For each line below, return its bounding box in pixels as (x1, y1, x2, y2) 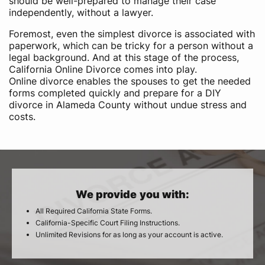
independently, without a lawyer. (9, 7, 153, 18)
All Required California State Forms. (35, 206, 152, 215)
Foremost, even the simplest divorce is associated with (9, 28, 255, 40)
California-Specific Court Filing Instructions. (35, 218, 180, 227)
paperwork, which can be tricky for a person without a (9, 40, 253, 51)
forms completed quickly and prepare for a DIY (9, 87, 221, 99)
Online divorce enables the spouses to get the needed (9, 75, 251, 87)
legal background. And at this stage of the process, (9, 51, 239, 63)
